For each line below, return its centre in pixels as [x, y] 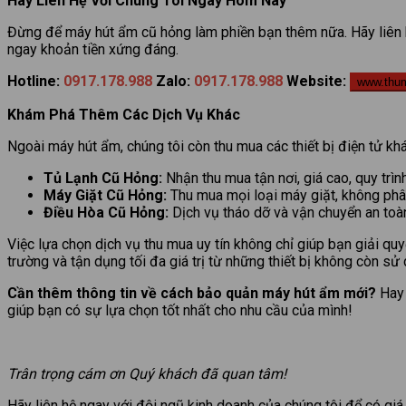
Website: [316, 82]
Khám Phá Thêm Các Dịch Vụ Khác [124, 115]
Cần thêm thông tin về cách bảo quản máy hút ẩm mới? [192, 294]
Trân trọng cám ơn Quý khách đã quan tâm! [147, 374]
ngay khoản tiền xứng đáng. [93, 50]
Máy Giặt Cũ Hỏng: [105, 196]
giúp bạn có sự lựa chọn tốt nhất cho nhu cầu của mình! [180, 311]
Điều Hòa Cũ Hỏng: [106, 213]
